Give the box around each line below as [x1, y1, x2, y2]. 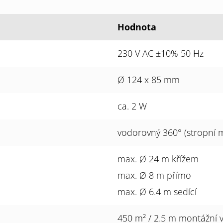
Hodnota [117, 21, 156, 33]
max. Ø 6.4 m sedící [117, 186, 197, 198]
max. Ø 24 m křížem [117, 153, 199, 165]
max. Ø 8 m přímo [117, 169, 191, 181]
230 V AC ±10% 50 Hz [117, 47, 204, 59]
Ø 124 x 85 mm [117, 74, 180, 86]
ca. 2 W [117, 100, 147, 112]
